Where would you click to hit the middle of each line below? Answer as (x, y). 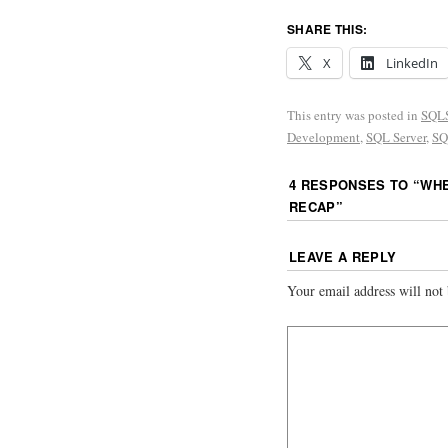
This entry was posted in (354, 114)
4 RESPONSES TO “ (355, 184)
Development (323, 136)
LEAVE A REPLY (343, 257)
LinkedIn (412, 62)
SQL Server (396, 136)
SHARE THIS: (327, 28)
